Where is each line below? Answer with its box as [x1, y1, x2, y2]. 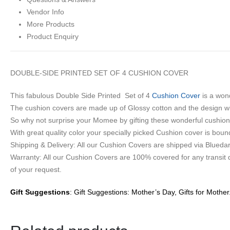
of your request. [10, 165, 62, 174]
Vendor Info [27, 7, 64, 16]
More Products [27, 20, 74, 28]
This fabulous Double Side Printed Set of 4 [10, 91, 152, 100]
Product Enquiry [27, 32, 79, 41]
